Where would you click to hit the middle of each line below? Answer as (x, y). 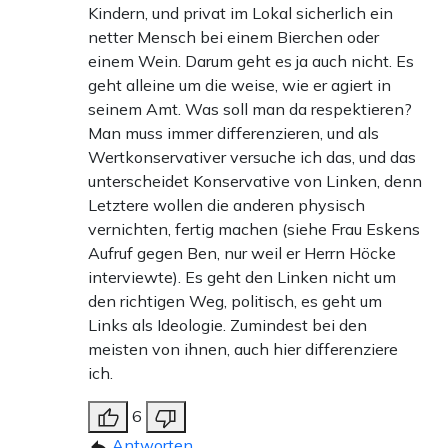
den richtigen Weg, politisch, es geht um (235, 300)
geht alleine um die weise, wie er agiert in (239, 84)
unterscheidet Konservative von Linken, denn (255, 180)
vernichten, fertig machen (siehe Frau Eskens (254, 228)
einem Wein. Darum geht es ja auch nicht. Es (251, 60)
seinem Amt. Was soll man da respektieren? (250, 108)
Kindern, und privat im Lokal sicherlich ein (240, 12)
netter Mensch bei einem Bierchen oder (233, 36)
